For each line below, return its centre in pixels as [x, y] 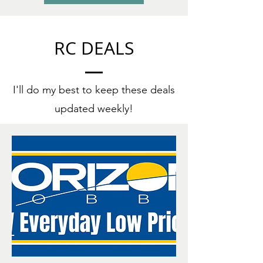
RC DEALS [94, 48]
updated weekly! [94, 108]
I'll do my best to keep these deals [94, 90]
